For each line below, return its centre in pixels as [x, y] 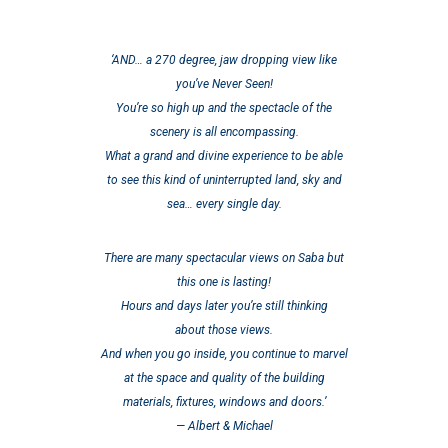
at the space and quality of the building [224, 378]
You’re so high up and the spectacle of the [224, 108]
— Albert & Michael [224, 426]
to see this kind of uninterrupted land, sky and [224, 180]
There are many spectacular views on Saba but [224, 258]
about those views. [224, 330]
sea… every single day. [224, 204]
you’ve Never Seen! [224, 84]
